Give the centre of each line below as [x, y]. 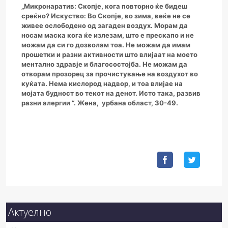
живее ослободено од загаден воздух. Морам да [105, 26]
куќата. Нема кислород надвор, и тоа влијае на [102, 84]
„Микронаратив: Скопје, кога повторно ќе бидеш [104, 6]
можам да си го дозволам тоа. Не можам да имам [106, 45]
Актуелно [30, 212]
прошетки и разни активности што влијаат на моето [109, 55]
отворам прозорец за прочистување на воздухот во [110, 74]
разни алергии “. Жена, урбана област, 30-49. [100, 103]
